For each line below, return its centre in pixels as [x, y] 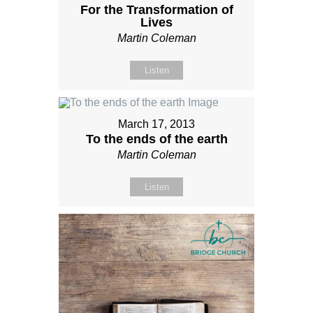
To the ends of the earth [156, 139]
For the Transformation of [156, 10]
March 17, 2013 [156, 124]
